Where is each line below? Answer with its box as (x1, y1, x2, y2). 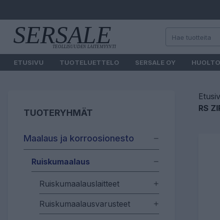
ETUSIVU (14, 58, 44, 66)
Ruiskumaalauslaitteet (39, 179, 119, 189)
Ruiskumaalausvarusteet (39, 199, 130, 209)
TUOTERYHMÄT (24, 108, 93, 118)
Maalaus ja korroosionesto (24, 133, 134, 143)
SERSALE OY (135, 58, 176, 66)
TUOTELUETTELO (59, 58, 119, 66)
